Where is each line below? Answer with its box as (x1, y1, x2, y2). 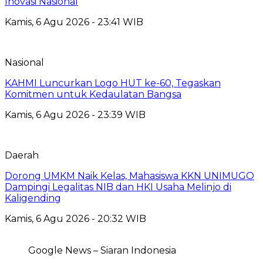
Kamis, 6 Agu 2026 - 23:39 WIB (5, 109, 146, 120)
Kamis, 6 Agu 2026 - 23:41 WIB (5, 16, 143, 28)
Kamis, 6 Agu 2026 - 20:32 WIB (5, 213, 146, 224)
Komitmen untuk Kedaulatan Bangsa (5, 88, 181, 100)
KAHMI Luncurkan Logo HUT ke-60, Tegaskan (5, 77, 221, 89)
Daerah (5, 149, 39, 161)
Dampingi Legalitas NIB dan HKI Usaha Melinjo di (5, 181, 231, 193)
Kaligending (5, 192, 61, 204)
